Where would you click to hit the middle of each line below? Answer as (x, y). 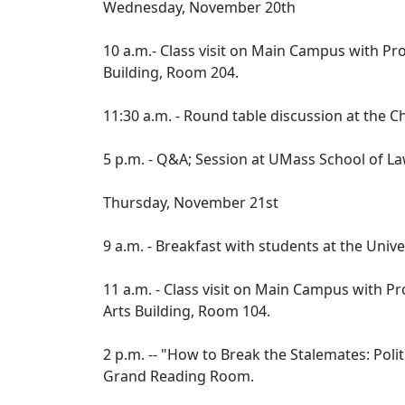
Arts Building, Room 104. (188, 311)
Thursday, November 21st (193, 202)
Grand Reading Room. (179, 376)
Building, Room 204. (173, 72)
